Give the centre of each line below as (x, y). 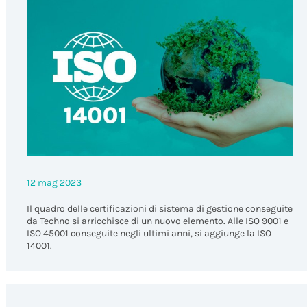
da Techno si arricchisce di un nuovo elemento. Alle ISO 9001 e (157, 221)
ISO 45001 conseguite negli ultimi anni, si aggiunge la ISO (149, 233)
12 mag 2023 (54, 182)
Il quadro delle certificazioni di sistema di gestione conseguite (159, 208)
